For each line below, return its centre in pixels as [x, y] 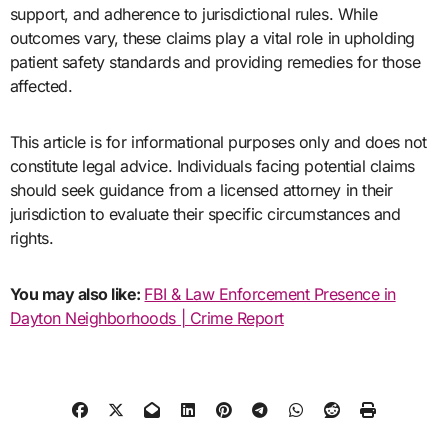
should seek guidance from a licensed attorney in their [201, 190]
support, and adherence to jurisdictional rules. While [193, 14]
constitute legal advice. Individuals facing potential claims [212, 166]
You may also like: [77, 294]
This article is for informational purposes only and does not [218, 142]
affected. [41, 86]
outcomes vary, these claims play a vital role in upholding [212, 38]
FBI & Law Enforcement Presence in [270, 294]
